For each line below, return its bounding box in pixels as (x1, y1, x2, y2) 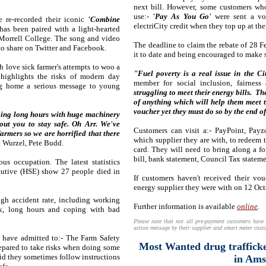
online (237, 202, 258, 211)
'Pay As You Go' (153, 12, 211, 21)
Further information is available (134, 202, 237, 211)
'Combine (88, 15, 120, 24)
